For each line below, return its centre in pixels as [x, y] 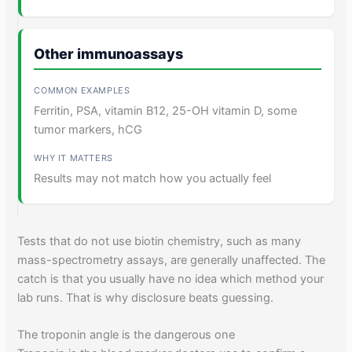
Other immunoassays [109, 53]
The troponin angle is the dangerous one [126, 335]
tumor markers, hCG [88, 129]
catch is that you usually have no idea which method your [171, 279]
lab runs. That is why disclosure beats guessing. [146, 297]
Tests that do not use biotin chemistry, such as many [159, 241]
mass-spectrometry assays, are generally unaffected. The [172, 260]
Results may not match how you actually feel [153, 178]
